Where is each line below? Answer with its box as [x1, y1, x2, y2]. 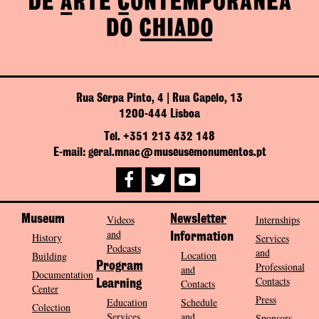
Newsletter [170, 212, 226, 226]
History [32, 230, 62, 244]
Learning [95, 277, 142, 291]
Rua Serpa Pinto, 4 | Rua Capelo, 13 [76, 92, 243, 104]
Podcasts [106, 241, 141, 255]
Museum [21, 212, 65, 226]
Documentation [32, 267, 93, 281]
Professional [255, 259, 305, 273]
